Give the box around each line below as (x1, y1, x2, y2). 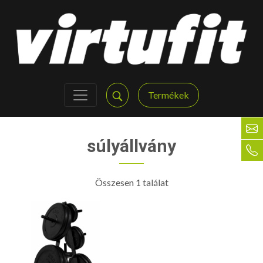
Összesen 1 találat (95, 176, 168, 188)
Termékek (148, 89, 189, 100)
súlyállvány (87, 135, 176, 156)
